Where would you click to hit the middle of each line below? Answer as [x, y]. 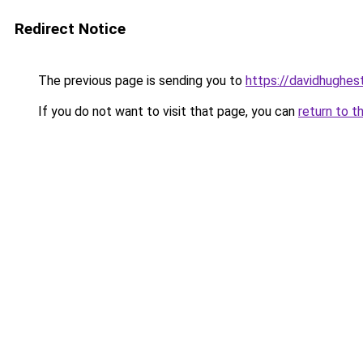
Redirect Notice [70, 29]
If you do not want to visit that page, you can [167, 111]
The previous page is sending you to [140, 81]
